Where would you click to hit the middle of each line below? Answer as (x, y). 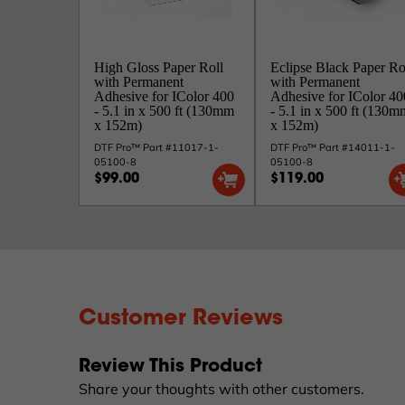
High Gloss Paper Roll (159, 67)
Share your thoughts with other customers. (221, 389)
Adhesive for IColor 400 (164, 96)
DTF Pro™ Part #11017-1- (156, 147)
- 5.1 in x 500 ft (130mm (164, 111)
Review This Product (170, 367)
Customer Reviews (181, 319)
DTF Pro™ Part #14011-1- (333, 147)
